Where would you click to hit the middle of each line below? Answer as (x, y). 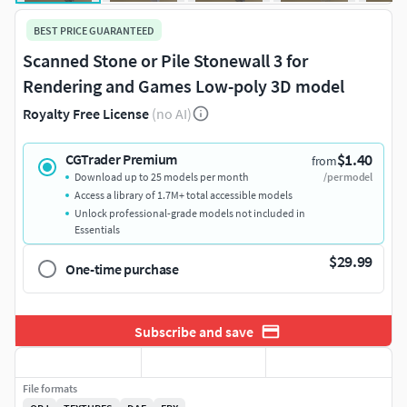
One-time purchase (122, 269)
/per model (348, 177)
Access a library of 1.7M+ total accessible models (184, 195)
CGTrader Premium (121, 159)
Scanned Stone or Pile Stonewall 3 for (165, 61)
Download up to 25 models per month (162, 177)
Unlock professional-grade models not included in (190, 213)
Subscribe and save (194, 331)
